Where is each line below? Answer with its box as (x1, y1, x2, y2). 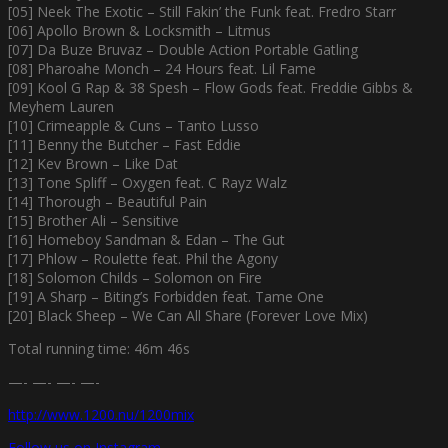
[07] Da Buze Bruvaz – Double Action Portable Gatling (8, 39, 358, 59)
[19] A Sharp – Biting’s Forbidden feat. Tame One (8, 286, 324, 306)
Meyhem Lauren (8, 96, 114, 116)
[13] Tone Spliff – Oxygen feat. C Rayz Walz (8, 172, 287, 192)
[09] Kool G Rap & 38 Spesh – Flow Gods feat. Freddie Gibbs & (8, 77, 413, 97)
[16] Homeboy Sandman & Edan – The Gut (8, 229, 285, 249)
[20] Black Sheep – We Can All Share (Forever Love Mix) (8, 305, 368, 325)
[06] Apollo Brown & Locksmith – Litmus (8, 20, 271, 40)
